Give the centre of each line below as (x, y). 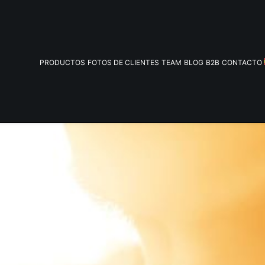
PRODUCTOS (63, 62)
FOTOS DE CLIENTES (124, 62)
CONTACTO (242, 62)
